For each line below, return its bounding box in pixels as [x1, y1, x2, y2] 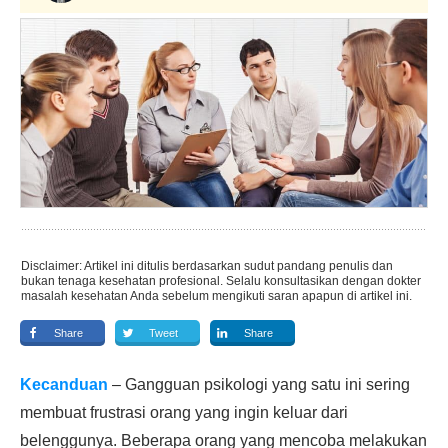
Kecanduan [20, 376, 108, 393]
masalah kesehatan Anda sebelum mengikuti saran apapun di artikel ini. [21, 289, 412, 303]
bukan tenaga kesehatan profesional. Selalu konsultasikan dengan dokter [21, 274, 421, 288]
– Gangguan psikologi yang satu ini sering [108, 376, 410, 393]
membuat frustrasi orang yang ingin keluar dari [20, 404, 348, 421]
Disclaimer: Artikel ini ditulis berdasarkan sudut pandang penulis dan [21, 259, 393, 273]
